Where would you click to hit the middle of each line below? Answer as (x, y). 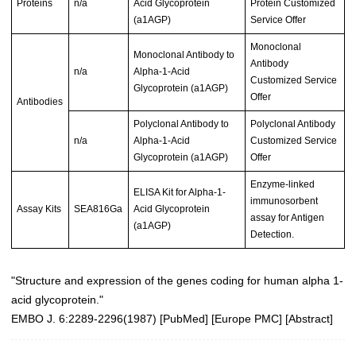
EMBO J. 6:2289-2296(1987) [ (87, 318)
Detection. (273, 234)
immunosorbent (284, 201)
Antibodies (40, 101)
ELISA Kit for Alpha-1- (180, 192)
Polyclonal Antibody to (182, 124)
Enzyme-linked (283, 184)
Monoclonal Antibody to (184, 54)
